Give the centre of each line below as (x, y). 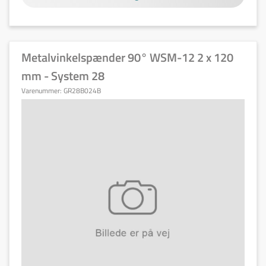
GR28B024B (82, 91)
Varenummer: (42, 91)
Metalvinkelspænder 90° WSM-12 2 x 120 (127, 57)
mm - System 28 (63, 76)
